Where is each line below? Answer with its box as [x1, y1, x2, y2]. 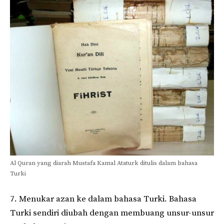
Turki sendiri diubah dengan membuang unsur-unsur [10, 207, 214, 218]
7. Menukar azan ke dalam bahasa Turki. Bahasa [10, 193, 196, 204]
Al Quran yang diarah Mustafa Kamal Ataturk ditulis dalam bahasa [10, 159, 197, 167]
